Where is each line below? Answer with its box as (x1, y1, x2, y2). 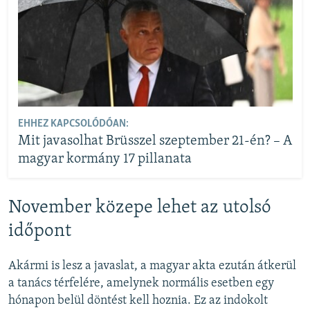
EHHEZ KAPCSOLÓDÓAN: (17, 118, 129, 130)
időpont (8, 221, 71, 241)
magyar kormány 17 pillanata (17, 152, 192, 167)
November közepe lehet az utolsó (8, 198, 271, 217)
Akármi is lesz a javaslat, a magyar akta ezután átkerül (8, 259, 296, 273)
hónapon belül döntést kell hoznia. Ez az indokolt (8, 294, 268, 308)
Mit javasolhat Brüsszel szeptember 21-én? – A (17, 134, 292, 149)
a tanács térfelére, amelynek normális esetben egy (8, 277, 274, 291)
